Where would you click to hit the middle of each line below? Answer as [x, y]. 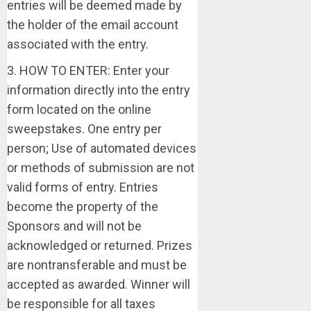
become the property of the [83, 207]
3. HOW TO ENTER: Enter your [88, 70]
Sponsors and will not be [74, 226]
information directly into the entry [99, 90]
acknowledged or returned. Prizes [100, 245]
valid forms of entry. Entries [83, 187]
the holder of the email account [93, 25]
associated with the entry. [78, 44]
